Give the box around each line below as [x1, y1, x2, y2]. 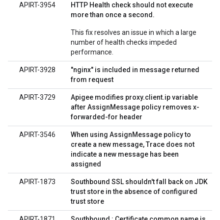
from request [71, 76, 113, 83]
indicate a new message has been [71, 150, 179, 158]
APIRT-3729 [19, 93, 55, 101]
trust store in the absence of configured [71, 188, 197, 195]
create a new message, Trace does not [71, 140, 194, 148]
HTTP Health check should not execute [71, 1, 193, 9]
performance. [71, 48, 113, 56]
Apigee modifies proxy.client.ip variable [71, 93, 198, 101]
